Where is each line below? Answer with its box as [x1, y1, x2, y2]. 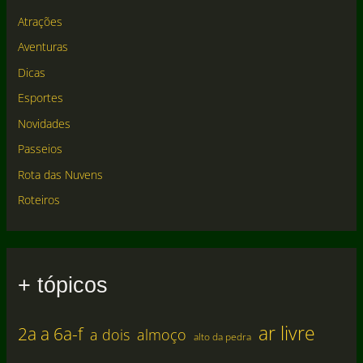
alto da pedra [193, 330, 251, 344]
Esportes [17, 90, 63, 105]
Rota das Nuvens [17, 166, 103, 182]
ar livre [258, 320, 315, 347]
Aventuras [17, 39, 68, 54]
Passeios [17, 141, 62, 156]
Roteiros [17, 192, 60, 207]
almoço [136, 325, 186, 345]
